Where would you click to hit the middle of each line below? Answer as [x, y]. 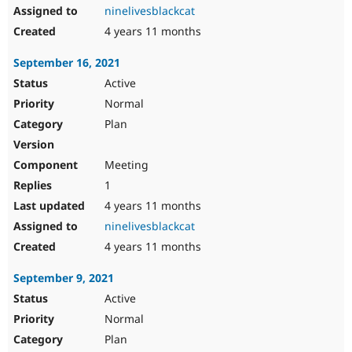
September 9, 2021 [64, 278]
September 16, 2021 [67, 63]
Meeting [125, 165]
